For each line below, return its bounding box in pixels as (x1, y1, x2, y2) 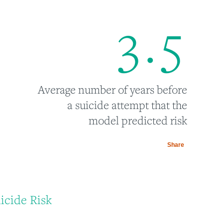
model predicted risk (88, 113, 187, 128)
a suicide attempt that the (67, 98, 187, 112)
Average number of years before (37, 82, 187, 97)
